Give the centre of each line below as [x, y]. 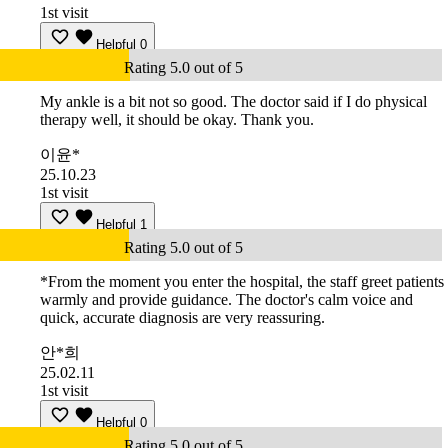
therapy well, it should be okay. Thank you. [177, 120]
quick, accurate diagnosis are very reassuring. [182, 318]
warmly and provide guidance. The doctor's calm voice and [226, 300]
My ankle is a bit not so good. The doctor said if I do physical [233, 102]
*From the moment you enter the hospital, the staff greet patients [242, 282]
